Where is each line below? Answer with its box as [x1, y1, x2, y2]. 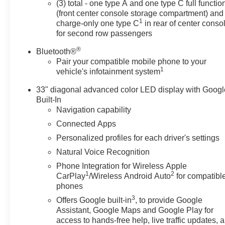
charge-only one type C [56, 19, 140, 28]
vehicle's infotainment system [56, 67, 161, 76]
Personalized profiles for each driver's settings [56, 133, 220, 142]
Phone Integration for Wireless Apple [56, 161, 187, 170]
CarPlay [56, 171, 86, 180]
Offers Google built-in [56, 195, 132, 204]
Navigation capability [56, 105, 132, 114]
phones [56, 181, 83, 190]
